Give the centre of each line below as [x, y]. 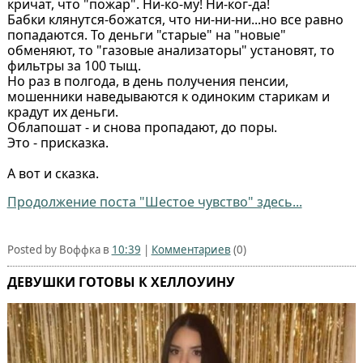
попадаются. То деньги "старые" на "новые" [146, 34]
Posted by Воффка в [59, 249]
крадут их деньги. [62, 111]
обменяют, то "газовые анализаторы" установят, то [171, 50]
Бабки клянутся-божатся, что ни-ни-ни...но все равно [175, 19]
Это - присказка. [58, 142]
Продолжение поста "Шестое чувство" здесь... [154, 201]
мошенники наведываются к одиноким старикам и [168, 96]
